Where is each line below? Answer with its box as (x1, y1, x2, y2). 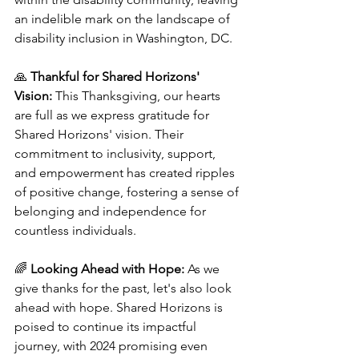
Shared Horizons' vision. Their (14, 127, 187, 142)
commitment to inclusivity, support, (14, 146, 219, 161)
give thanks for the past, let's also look (14, 280, 235, 296)
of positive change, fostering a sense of (14, 184, 242, 200)
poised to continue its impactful (14, 319, 200, 334)
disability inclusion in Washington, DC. (14, 30, 232, 46)
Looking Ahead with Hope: (30, 261, 184, 276)
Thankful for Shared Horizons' (30, 69, 203, 84)
